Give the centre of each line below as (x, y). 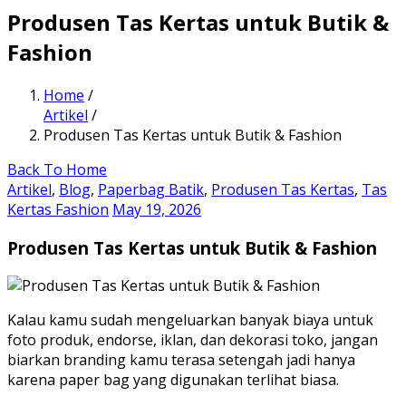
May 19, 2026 (157, 209)
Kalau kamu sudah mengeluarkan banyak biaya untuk (190, 320)
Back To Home (57, 169)
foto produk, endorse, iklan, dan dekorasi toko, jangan (193, 340)
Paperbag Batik (151, 189)
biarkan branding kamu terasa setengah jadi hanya (181, 360)
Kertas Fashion (58, 209)
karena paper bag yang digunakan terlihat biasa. (173, 380)
